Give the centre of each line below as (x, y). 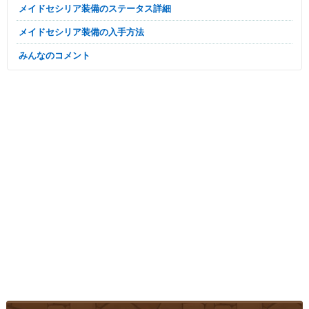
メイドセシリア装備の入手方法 (86, 32)
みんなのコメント (59, 55)
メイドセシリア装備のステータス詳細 (99, 8)
